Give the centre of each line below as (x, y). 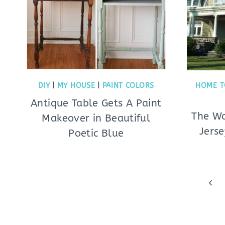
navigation (54, 197)
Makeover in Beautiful (96, 118)
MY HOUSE (76, 86)
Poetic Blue (96, 133)
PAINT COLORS (128, 86)
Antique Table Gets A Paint (96, 103)
